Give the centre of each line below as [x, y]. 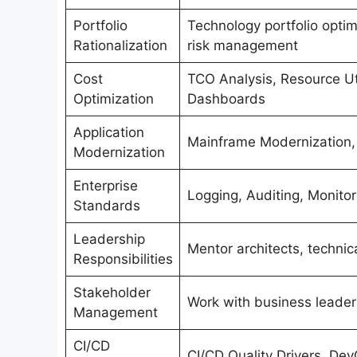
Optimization [113, 99]
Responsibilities [123, 259]
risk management [242, 46]
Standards [106, 206]
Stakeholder [112, 293]
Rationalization [120, 46]
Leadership [109, 239]
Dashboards [226, 99]
